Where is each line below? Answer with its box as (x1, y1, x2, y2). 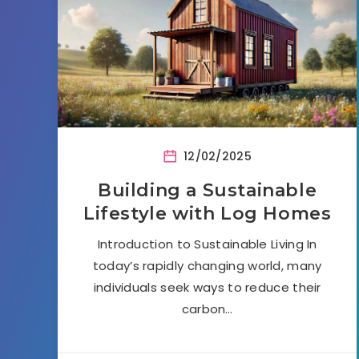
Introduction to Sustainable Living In (97, 235, 317, 252)
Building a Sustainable (98, 179, 317, 201)
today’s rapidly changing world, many (92, 256, 322, 274)
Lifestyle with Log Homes (83, 202, 332, 224)
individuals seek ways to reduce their (93, 278, 321, 296)
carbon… (181, 300, 233, 317)
